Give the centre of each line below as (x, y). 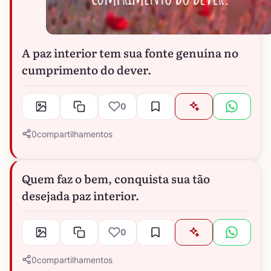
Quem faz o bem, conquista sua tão (116, 178)
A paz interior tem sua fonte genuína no (130, 52)
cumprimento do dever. (87, 69)
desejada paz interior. (80, 195)
